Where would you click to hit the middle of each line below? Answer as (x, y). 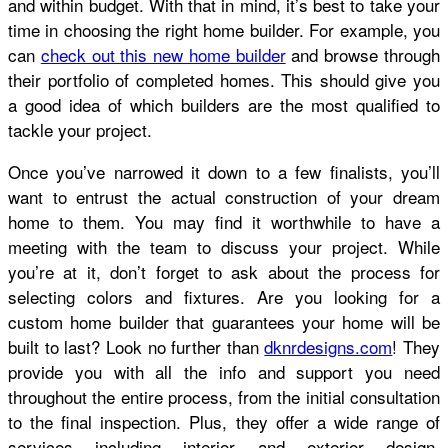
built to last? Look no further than (136, 346)
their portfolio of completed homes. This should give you (224, 79)
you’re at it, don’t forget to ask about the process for (224, 271)
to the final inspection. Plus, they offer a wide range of (224, 421)
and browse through (363, 54)
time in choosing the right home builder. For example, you (224, 29)
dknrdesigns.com (328, 346)
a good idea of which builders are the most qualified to (224, 104)
